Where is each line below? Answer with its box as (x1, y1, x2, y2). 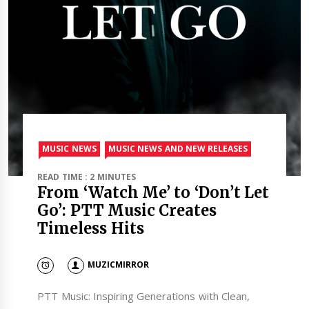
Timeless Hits (37, 218, 144, 238)
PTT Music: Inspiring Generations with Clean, (37, 288, 250, 303)
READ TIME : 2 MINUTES (37, 170, 136, 183)
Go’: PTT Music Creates (37, 200, 217, 220)
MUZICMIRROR (87, 259, 149, 271)
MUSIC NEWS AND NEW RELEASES (108, 142, 248, 154)
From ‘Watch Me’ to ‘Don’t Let (37, 182, 269, 202)
